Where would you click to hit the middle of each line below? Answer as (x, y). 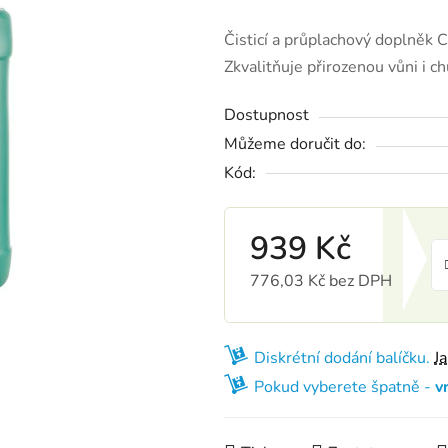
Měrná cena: (292, 311)
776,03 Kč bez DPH (321, 280)
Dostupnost (266, 114)
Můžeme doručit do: (295, 143)
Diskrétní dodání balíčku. (344, 357)
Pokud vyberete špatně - (344, 386)
